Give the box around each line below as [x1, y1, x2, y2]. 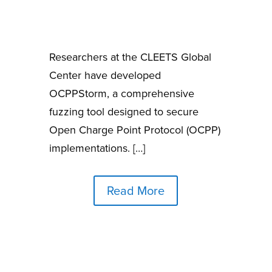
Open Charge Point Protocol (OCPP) [49, 122, 220, 138]
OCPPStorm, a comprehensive [49, 86, 194, 102]
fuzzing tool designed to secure [49, 104, 199, 120]
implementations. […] [49, 140, 145, 157]
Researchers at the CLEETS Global [49, 49, 211, 66]
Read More [107, 182, 165, 200]
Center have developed [49, 67, 161, 84]
